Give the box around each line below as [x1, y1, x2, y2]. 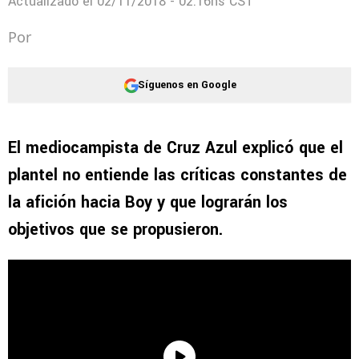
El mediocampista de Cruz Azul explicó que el [8, 136, 343, 159]
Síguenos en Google [137, 77, 236, 92]
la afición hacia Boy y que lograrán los [8, 191, 288, 214]
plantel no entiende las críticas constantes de [8, 163, 347, 187]
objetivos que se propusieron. [8, 218, 223, 241]
